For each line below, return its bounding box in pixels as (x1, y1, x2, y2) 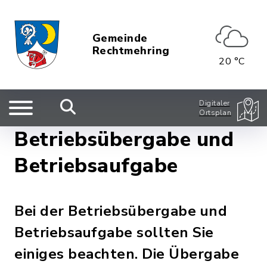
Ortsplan (199, 108, 231, 117)
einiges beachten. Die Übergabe (14, 244, 239, 263)
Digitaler (199, 98, 230, 108)
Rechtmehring (92, 44, 170, 58)
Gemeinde (92, 31, 148, 45)
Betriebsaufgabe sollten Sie (14, 223, 214, 242)
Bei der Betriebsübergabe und (14, 201, 227, 221)
